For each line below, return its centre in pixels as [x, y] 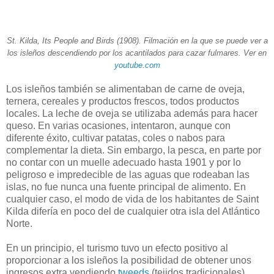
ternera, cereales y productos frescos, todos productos [123, 101]
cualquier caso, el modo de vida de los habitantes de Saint [132, 199]
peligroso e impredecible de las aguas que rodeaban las [128, 174]
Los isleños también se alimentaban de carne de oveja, [125, 89]
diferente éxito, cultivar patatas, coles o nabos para [116, 138]
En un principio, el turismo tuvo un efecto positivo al [117, 248]
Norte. [19, 223]
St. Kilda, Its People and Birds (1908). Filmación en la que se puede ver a [137, 40]
